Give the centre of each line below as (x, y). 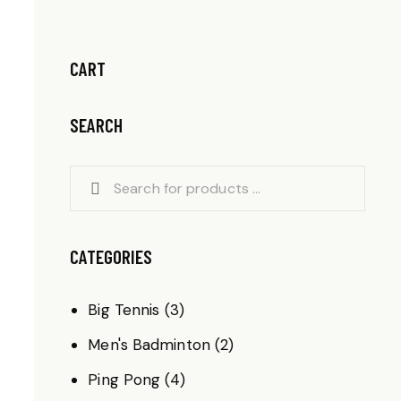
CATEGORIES (111, 257)
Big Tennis (124, 309)
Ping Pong (124, 379)
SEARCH (96, 124)
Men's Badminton (149, 344)
